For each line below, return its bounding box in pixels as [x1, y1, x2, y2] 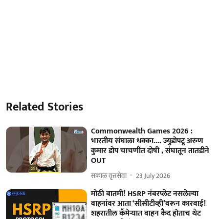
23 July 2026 [136, 170, 171, 181]
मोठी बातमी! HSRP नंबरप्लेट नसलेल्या [91, 187, 199, 201]
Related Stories [6, 97, 83, 117]
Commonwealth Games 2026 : [91, 125, 193, 138]
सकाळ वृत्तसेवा [91, 170, 127, 181]
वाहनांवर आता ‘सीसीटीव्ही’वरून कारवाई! [91, 197, 206, 211]
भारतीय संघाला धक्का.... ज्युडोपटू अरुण [91, 134, 204, 148]
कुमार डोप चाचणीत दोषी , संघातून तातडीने [91, 144, 210, 158]
